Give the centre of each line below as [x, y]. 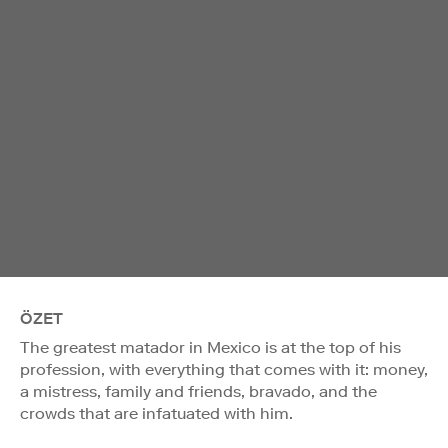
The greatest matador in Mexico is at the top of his [210, 347]
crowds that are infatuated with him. [156, 413]
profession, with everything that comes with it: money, [224, 369]
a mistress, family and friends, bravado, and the [198, 391]
